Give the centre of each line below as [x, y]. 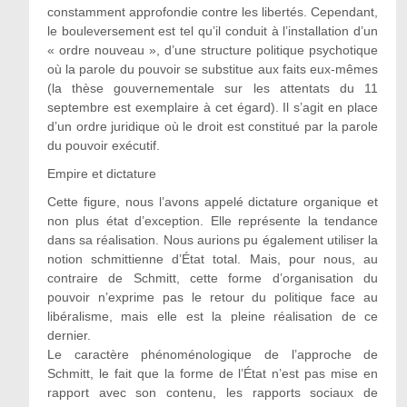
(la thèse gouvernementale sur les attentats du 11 [213, 88]
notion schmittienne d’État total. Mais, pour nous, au [213, 259]
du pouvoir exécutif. [103, 145]
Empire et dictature [101, 174]
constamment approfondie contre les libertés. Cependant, [213, 12]
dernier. [69, 335]
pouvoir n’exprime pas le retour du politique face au [213, 297]
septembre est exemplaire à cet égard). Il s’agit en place [213, 107]
